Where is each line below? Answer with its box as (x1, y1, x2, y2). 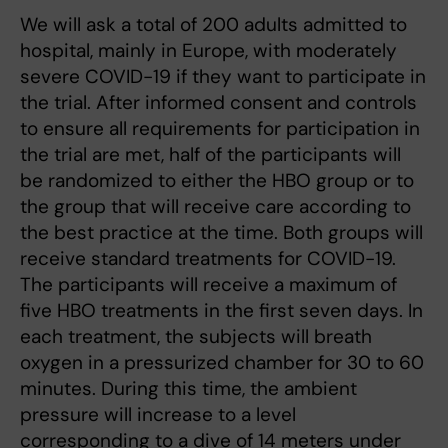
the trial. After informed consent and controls (20, 90, 417, 116)
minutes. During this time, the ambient (20, 376, 357, 402)
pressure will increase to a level (20, 402, 296, 428)
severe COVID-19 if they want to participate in (20, 64, 426, 90)
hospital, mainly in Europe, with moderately (20, 38, 397, 64)
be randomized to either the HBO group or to (20, 168, 414, 194)
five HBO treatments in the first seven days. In (20, 298, 423, 324)
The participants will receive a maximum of (20, 272, 397, 298)
